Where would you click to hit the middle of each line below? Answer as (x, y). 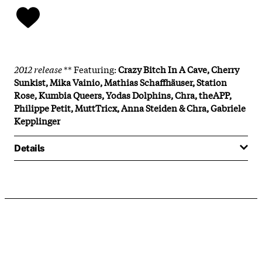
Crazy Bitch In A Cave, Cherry (179, 69)
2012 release (38, 69)
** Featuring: (90, 69)
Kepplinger (37, 120)
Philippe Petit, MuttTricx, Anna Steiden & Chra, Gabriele (130, 107)
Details (29, 148)
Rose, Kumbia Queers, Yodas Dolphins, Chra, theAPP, (123, 94)
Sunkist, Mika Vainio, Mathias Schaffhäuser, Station (120, 82)
